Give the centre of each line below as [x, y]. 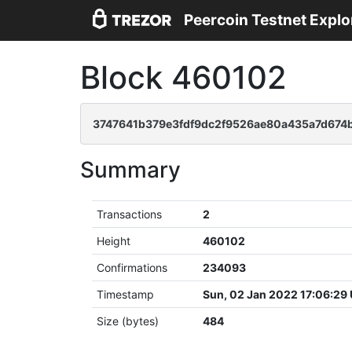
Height [114, 241]
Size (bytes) [128, 321]
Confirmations [132, 268]
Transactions [130, 214]
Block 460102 [183, 77]
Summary [130, 170]
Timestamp [126, 294]
